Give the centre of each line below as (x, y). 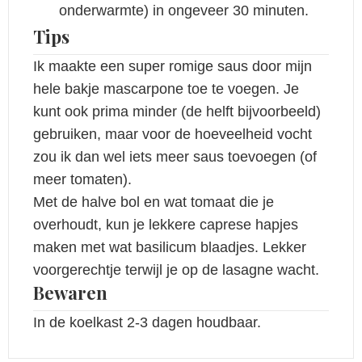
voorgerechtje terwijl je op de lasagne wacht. (176, 269)
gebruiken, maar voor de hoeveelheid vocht (173, 134)
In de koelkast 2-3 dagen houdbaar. (147, 322)
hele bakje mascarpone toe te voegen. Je (166, 88)
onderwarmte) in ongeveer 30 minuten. (184, 10)
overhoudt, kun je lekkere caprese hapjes (166, 224)
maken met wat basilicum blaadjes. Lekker (170, 247)
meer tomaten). (82, 179)
